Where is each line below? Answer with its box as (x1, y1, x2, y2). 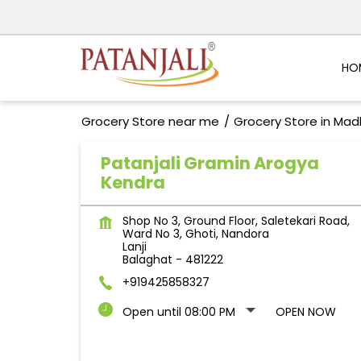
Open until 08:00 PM (122, 304, 235, 321)
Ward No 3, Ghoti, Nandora (122, 226, 269, 243)
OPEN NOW (275, 304, 336, 321)
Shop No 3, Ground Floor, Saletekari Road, (122, 213, 350, 230)
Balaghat (122, 251, 172, 268)
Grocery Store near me (81, 113, 219, 131)
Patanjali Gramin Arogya (100, 151, 319, 176)
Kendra (100, 171, 165, 195)
